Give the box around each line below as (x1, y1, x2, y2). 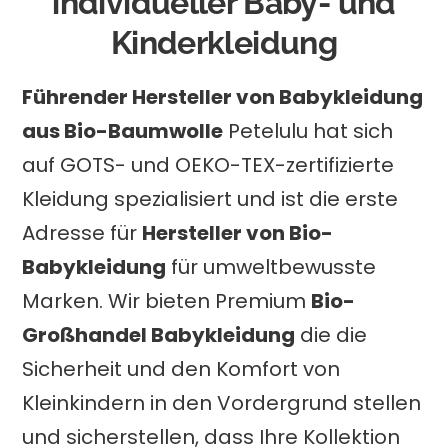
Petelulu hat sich (223, 116, 394, 145)
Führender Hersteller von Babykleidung (22, 82, 424, 111)
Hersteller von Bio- (142, 218, 334, 247)
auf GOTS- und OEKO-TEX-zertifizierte (22, 150, 395, 179)
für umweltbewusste (166, 252, 377, 281)
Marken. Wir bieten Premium (22, 286, 312, 315)
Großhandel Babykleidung (22, 320, 296, 349)
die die (295, 320, 368, 349)
